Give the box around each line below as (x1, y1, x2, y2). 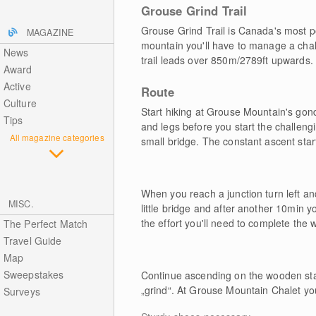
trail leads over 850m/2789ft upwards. (140, 53, 313, 67)
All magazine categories (9, 131, 104, 143)
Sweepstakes (3, 267, 64, 281)
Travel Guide (3, 233, 62, 248)
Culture (3, 96, 37, 110)
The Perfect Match (3, 217, 88, 231)
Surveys (3, 284, 40, 298)
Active (3, 79, 31, 93)
